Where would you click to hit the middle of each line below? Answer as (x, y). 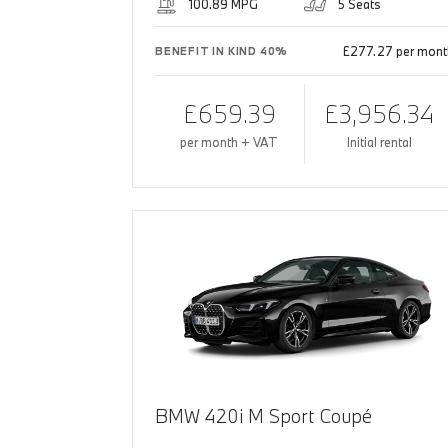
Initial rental (379, 142)
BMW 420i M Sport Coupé (263, 416)
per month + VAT (229, 142)
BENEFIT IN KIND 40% (222, 51)
